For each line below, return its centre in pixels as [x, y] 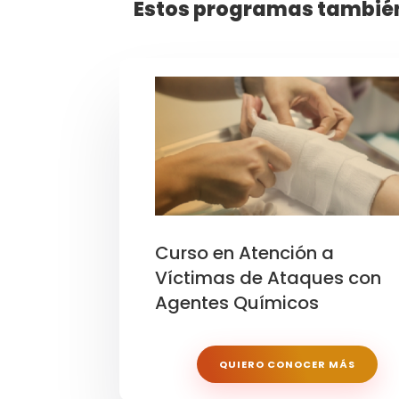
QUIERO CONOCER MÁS [287, 364]
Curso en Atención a [245, 252]
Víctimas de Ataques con [269, 277]
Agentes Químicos [237, 302]
